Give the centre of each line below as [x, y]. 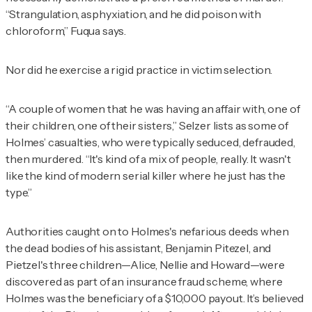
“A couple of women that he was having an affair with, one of [153, 109]
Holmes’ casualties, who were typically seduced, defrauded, [150, 142]
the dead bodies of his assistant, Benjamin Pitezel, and [139, 248]
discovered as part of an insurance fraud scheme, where [144, 282]
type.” [19, 193]
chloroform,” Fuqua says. [66, 31]
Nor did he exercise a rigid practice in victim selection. [139, 70]
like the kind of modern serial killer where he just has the [146, 176]
